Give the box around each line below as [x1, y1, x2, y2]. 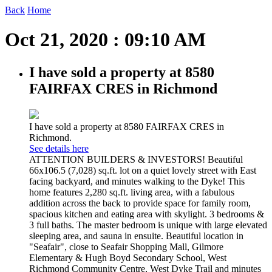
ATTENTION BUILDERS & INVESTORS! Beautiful [29, 154, 243, 165]
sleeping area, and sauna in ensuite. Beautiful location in [29, 230, 243, 241]
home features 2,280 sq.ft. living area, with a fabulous [29, 186, 234, 197]
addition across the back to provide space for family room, [29, 197, 251, 208]
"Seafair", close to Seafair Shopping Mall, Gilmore [29, 241, 223, 252]
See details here [29, 143, 89, 154]
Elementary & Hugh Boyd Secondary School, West [29, 252, 226, 263]
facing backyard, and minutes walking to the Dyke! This [29, 175, 245, 186]
